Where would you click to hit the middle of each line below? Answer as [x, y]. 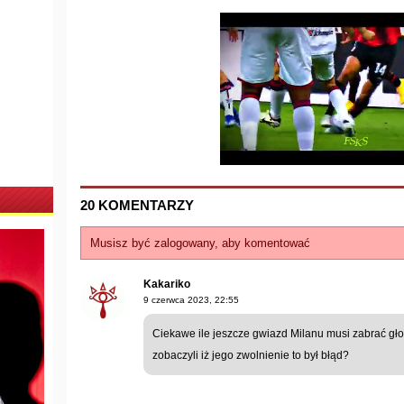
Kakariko [167, 285]
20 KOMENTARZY [137, 206]
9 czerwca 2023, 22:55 [191, 300]
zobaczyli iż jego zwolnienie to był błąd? [251, 356]
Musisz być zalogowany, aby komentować [200, 243]
